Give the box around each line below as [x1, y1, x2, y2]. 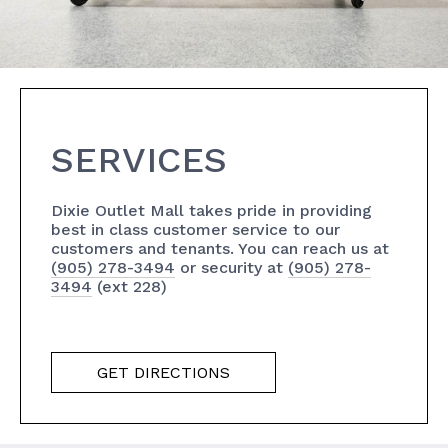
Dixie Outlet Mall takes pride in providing [51, 201, 372, 220]
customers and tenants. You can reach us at [51, 239, 389, 258]
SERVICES [51, 139, 227, 181]
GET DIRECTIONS [97, 363, 230, 382]
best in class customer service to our [51, 220, 340, 239]
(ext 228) [92, 277, 167, 296]
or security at [175, 258, 288, 277]
